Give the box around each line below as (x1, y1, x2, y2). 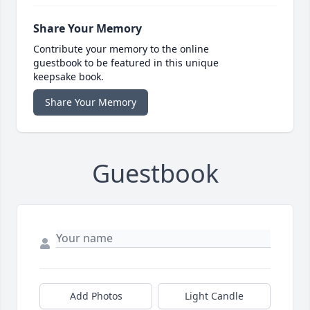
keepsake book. (33, 70, 104, 84)
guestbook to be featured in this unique (33, 56, 219, 70)
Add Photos (69, 289, 122, 303)
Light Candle (185, 289, 244, 303)
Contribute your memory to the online (33, 42, 209, 56)
